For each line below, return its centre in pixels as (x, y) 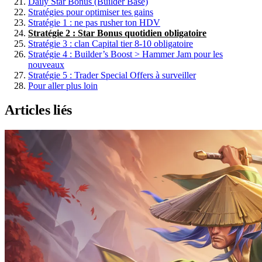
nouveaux (46, 64)
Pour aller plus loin (63, 85)
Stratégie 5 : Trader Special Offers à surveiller (112, 75)
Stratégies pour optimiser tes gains (91, 12)
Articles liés (38, 110)
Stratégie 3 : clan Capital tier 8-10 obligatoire (111, 43)
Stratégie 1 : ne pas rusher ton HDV (94, 22)
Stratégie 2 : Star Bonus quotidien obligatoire (117, 33)
